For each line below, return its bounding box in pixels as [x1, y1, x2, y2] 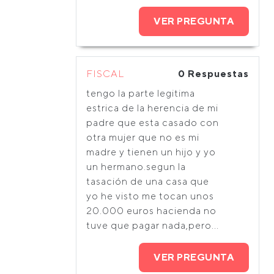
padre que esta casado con [86, 117, 219, 128]
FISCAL [86, 68, 124, 80]
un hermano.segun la [86, 161, 186, 172]
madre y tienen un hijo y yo [86, 146, 216, 158]
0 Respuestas [178, 68, 249, 80]
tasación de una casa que [86, 176, 209, 187]
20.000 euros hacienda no [86, 205, 217, 217]
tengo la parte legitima [86, 87, 195, 99]
